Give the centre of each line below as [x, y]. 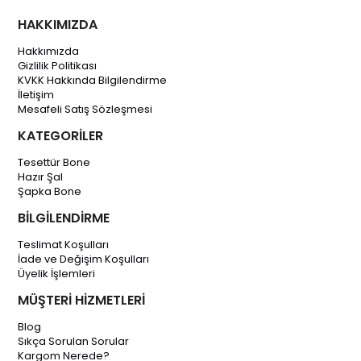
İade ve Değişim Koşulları [84, 259]
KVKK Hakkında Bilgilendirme [93, 80]
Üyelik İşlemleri [57, 274]
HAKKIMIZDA [58, 25]
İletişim [36, 95]
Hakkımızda [49, 51]
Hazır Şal [41, 177]
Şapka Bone [50, 191]
